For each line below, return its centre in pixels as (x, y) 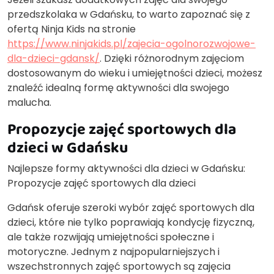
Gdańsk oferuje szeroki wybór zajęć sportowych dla (131, 207)
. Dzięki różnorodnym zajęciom (172, 58)
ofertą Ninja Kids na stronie (72, 29)
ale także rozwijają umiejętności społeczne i (111, 237)
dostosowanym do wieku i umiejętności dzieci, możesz (135, 73)
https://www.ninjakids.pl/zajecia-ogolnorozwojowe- (131, 43)
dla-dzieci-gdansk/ (54, 58)
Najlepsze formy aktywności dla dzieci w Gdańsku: (126, 168)
